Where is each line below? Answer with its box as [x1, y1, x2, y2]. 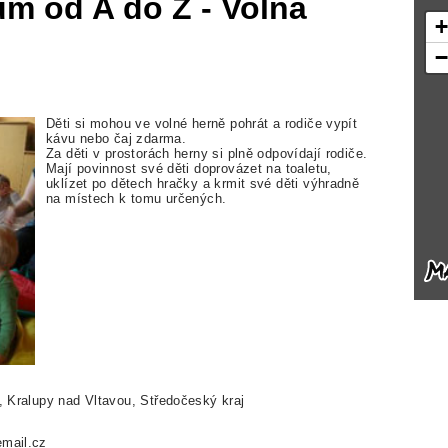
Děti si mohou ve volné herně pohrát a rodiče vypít [46, 116, 358, 132]
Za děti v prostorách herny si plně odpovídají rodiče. [46, 146, 368, 162]
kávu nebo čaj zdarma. [46, 131, 187, 147]
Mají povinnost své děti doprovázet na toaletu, [46, 161, 332, 177]
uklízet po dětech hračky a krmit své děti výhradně [46, 176, 360, 192]
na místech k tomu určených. [46, 191, 227, 207]
